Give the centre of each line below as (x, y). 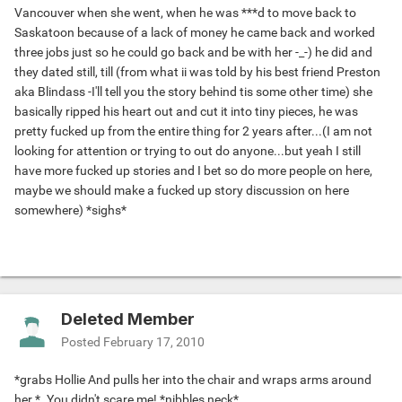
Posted (82, 342)
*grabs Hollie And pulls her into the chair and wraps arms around (193, 380)
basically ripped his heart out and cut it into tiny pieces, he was (186, 112)
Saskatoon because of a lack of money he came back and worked (195, 33)
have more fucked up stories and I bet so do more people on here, (193, 171)
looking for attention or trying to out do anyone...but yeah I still (188, 151)
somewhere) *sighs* (70, 210)
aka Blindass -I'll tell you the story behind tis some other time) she (193, 92)
